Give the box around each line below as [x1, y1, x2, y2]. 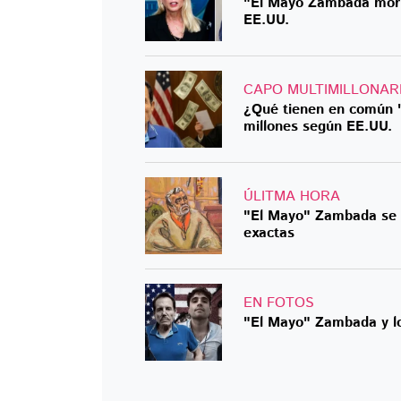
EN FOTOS [243, 293, 314, 314]
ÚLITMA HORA [243, 186, 340, 208]
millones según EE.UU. [243, 116, 392, 138]
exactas [243, 223, 294, 244]
